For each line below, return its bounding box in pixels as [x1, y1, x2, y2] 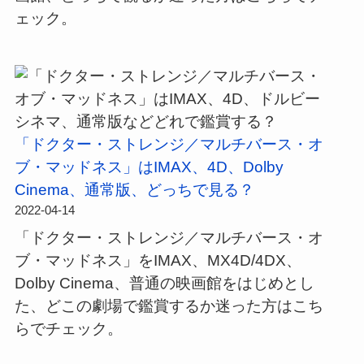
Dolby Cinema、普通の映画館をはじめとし [14, 274, 314, 292]
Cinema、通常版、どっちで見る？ [14, 180, 254, 198]
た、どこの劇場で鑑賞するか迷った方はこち [14, 297, 323, 314]
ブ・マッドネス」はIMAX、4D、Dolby [14, 158, 284, 175]
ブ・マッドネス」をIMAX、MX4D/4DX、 [14, 251, 301, 269]
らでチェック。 [14, 319, 123, 337]
